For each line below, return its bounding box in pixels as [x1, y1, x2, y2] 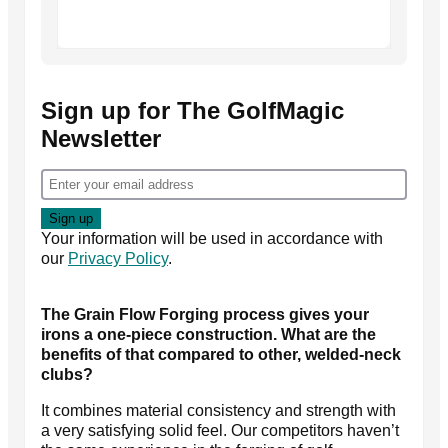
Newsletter [41, 124, 161, 152]
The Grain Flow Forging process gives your [41, 305, 369, 323]
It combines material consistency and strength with [41, 401, 396, 419]
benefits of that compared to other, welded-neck [41, 345, 401, 363]
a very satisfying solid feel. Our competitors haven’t [41, 421, 399, 439]
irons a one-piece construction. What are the [41, 325, 376, 343]
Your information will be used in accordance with [41, 229, 383, 247]
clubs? [41, 365, 93, 383]
